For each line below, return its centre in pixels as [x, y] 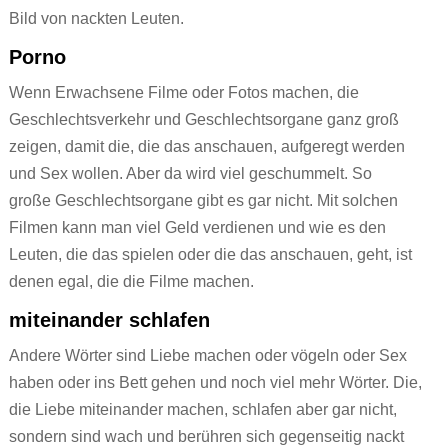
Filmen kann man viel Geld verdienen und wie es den [197, 228]
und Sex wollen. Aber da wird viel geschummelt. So [190, 174]
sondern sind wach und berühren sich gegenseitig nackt [206, 437]
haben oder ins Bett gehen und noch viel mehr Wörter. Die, [215, 383]
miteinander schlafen [109, 320]
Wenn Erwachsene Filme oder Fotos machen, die [183, 93]
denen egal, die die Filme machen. [133, 282]
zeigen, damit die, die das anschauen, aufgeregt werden [206, 147]
